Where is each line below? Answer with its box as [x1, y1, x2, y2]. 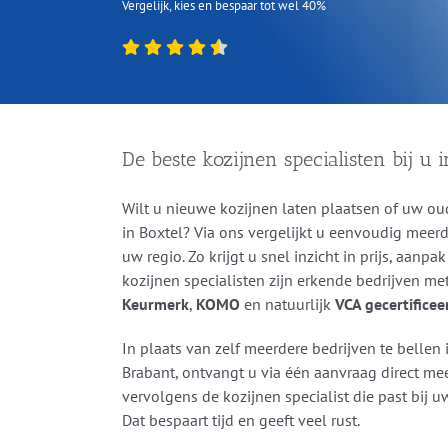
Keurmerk [121, 294, 189, 315]
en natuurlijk [239, 294, 335, 315]
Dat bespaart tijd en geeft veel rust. [121, 410, 360, 431]
